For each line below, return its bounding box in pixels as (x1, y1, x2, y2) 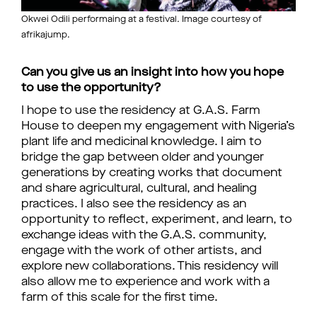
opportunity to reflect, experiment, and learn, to (21, 214, 292, 226)
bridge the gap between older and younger (21, 152, 264, 163)
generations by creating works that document (21, 168, 282, 179)
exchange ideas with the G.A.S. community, (21, 230, 267, 241)
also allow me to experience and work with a (21, 277, 270, 288)
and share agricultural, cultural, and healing (21, 183, 257, 195)
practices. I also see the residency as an (21, 199, 246, 210)
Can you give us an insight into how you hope (21, 67, 284, 79)
